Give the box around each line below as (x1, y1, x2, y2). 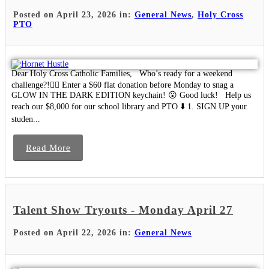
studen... (11, 115, 40, 124)
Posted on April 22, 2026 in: (13, 228, 134, 237)
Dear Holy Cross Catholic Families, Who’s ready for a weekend (11, 69, 232, 79)
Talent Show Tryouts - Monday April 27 (13, 203, 233, 216)
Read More (26, 143, 71, 153)
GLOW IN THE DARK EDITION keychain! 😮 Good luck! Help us (11, 91, 251, 100)
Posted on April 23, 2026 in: (13, 10, 134, 20)
